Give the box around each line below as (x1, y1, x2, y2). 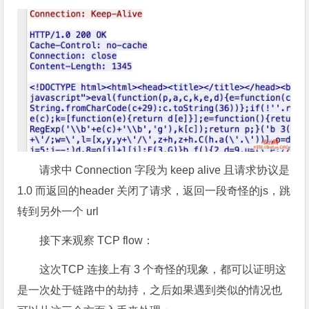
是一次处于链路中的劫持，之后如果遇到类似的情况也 (17, 283, 283, 296)
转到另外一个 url (17, 205, 99, 217)
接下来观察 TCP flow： (39, 234, 154, 246)
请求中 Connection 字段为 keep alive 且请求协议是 (39, 163, 290, 176)
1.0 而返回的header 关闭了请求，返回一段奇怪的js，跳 (17, 184, 291, 197)
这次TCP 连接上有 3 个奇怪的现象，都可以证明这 (39, 263, 287, 275)
